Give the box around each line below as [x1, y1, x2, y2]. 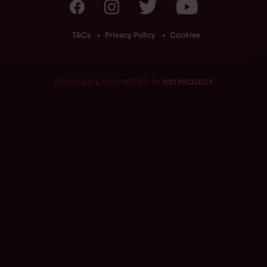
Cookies [170, 30, 200, 39]
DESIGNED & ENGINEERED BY [54, 77, 163, 86]
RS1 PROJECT [163, 77, 213, 86]
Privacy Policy [105, 30, 156, 39]
